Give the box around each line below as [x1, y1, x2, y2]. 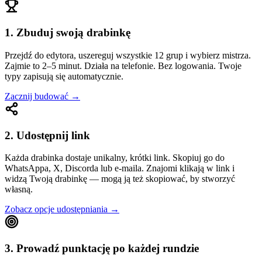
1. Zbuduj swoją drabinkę [5, 26, 130, 39]
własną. [5, 184, 33, 195]
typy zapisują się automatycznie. [5, 71, 123, 81]
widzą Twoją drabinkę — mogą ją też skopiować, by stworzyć [5, 174, 235, 184]
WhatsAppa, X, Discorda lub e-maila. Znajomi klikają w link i [5, 163, 235, 174]
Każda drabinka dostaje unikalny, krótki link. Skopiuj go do [5, 153, 225, 163]
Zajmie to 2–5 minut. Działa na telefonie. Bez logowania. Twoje [5, 60, 242, 71]
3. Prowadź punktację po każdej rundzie [5, 242, 199, 255]
